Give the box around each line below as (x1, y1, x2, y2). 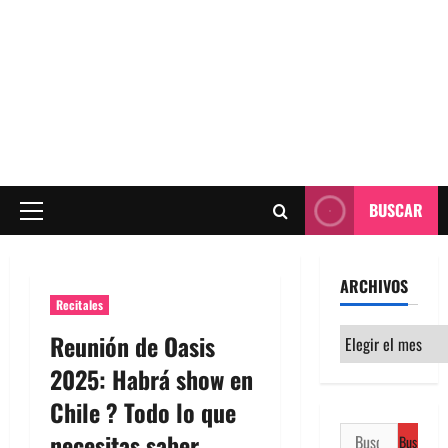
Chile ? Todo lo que (50, 394, 236, 430)
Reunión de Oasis (50, 328, 215, 364)
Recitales (56, 296, 103, 313)
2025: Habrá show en (50, 361, 253, 397)
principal (30, 233, 78, 256)
